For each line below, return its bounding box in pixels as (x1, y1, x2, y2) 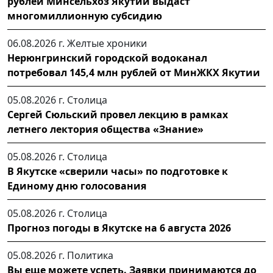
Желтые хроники (67, 37, 147, 51)
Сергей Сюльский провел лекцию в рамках (7, 108, 228, 122)
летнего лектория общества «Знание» (7, 122, 204, 136)
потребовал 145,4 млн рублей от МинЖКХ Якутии (7, 66, 260, 80)
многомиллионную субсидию (7, 9, 162, 23)
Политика (67, 249, 113, 263)
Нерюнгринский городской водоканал (7, 51, 207, 65)
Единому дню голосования (7, 179, 146, 193)
